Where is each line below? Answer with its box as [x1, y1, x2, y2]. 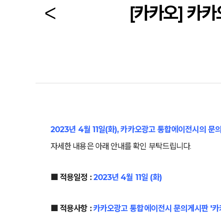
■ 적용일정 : [50, 173, 93, 182]
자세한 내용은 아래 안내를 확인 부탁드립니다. [50, 142, 191, 151]
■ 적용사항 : [50, 204, 93, 213]
